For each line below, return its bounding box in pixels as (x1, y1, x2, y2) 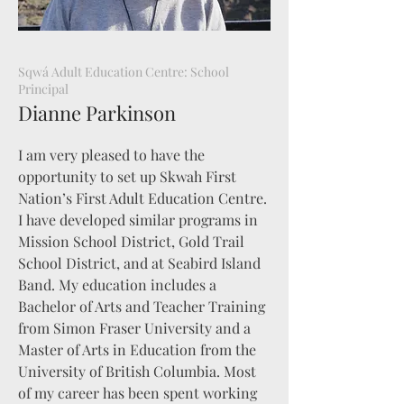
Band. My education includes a (18, 275, 216, 294)
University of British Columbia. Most (18, 362, 256, 381)
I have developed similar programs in (18, 210, 258, 229)
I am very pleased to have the (18, 145, 205, 164)
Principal (18, 80, 71, 97)
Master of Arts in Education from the (18, 340, 256, 359)
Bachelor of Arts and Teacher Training (18, 297, 265, 316)
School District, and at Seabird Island (18, 253, 261, 272)
